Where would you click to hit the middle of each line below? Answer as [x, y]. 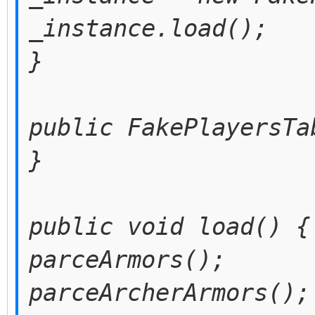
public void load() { [169, 226]
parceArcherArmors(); [169, 292]
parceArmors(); [127, 259]
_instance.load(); [148, 28]
